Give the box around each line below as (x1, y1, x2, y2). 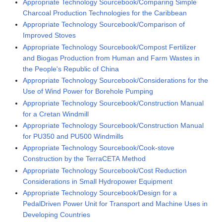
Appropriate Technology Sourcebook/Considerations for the (23, 76, 209, 85)
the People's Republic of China (23, 64, 119, 73)
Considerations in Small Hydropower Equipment (23, 177, 173, 185)
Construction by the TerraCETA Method (23, 155, 146, 163)
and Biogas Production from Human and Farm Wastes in (23, 54, 200, 62)
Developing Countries (23, 211, 91, 219)
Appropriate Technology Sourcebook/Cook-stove (23, 144, 175, 152)
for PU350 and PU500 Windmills (23, 132, 124, 140)
